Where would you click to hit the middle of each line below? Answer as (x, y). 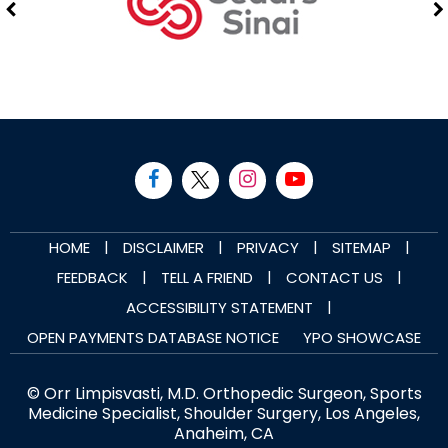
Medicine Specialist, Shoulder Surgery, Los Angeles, (224, 414)
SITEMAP (361, 248)
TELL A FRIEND (206, 278)
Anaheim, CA (224, 434)
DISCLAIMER (163, 248)
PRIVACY (267, 248)
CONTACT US (334, 278)
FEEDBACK (92, 278)
